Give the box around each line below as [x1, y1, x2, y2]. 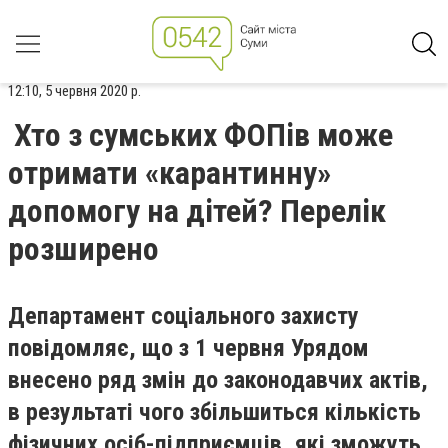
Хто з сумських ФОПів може [14, 116, 393, 154]
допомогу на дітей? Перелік [8, 192, 386, 230]
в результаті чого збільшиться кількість [8, 398, 421, 426]
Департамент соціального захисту [8, 302, 359, 330]
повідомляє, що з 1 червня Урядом [8, 334, 369, 362]
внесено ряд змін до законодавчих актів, [8, 366, 428, 394]
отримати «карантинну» [8, 154, 331, 192]
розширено [8, 230, 159, 268]
